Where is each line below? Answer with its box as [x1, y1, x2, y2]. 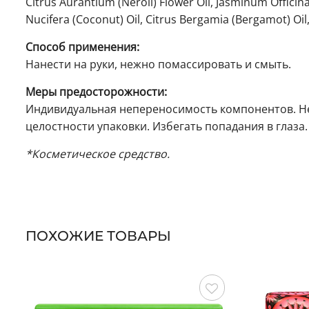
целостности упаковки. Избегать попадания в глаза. [26, 119, 308, 134]
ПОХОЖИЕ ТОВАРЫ [26, 228, 171, 245]
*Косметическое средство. [26, 146, 170, 162]
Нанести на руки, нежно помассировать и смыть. [26, 57, 291, 72]
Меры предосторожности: [26, 84, 167, 100]
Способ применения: [26, 39, 139, 55]
